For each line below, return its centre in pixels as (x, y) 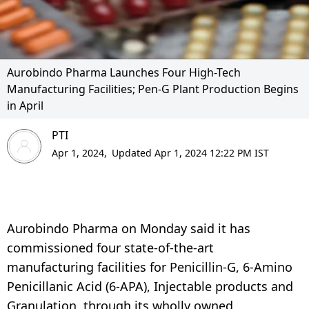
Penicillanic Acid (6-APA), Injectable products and (150, 286)
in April (25, 105)
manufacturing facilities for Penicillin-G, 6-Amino (150, 267)
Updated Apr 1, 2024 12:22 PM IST (190, 152)
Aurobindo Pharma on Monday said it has (129, 228)
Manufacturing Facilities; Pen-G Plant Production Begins (153, 89)
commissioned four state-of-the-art (110, 247)
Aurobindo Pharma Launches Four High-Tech (124, 72)
